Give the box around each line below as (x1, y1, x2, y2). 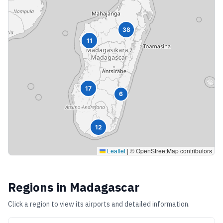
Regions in (8, 179, 70, 195)
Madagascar (70, 179, 139, 195)
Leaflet (106, 146, 125, 155)
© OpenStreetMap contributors (128, 146, 212, 155)
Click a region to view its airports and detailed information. (8, 200, 190, 209)
